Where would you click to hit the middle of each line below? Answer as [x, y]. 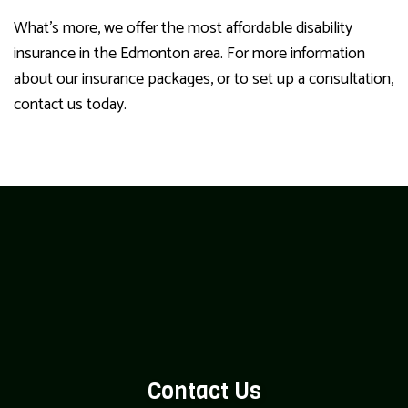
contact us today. [70, 105]
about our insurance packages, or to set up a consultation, [204, 80]
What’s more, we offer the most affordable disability [183, 29]
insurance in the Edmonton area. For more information [189, 54]
